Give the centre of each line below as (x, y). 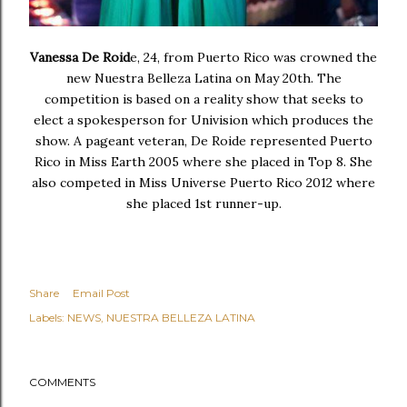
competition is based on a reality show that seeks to (203, 99)
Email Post (101, 293)
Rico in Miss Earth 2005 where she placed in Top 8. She (203, 162)
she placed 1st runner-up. (203, 203)
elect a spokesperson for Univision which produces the (203, 120)
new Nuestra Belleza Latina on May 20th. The (203, 78)
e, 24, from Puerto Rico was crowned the (253, 57)
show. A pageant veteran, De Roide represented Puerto (203, 141)
